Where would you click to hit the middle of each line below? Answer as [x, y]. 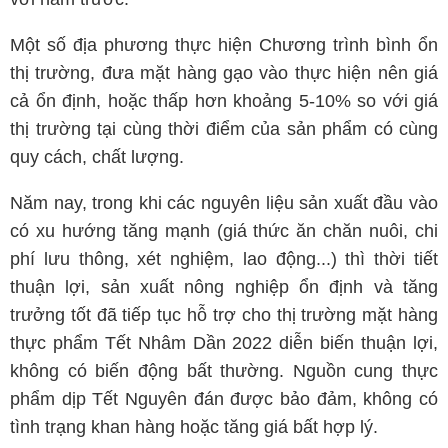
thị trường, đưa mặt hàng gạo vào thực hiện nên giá [224, 73]
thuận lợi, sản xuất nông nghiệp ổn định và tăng [224, 287]
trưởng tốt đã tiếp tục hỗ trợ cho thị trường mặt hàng [224, 315]
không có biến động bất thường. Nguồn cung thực [224, 371]
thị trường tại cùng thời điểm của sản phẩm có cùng [224, 129]
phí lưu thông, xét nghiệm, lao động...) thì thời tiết [224, 259]
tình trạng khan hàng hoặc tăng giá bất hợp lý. [194, 427]
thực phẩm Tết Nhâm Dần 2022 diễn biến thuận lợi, [224, 343]
